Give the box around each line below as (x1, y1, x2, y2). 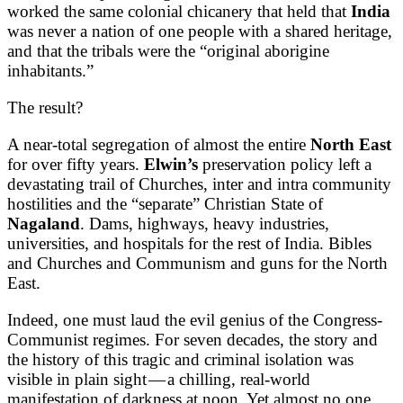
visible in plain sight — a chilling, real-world (7, 369, 310, 389)
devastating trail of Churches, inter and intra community (7, 174, 391, 193)
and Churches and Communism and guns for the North (7, 253, 388, 273)
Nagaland (7, 213, 80, 233)
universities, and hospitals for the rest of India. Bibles (7, 233, 372, 253)
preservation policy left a (198, 154, 372, 174)
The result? (7, 97, 83, 117)
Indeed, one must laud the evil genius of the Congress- (7, 309, 382, 329)
